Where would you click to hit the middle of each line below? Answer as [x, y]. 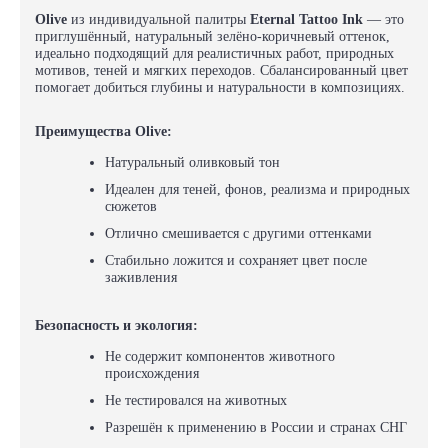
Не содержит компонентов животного [220, 356]
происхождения [152, 373]
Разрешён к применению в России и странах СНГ [256, 427]
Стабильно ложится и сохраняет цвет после [236, 260]
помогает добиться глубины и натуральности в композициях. [220, 87]
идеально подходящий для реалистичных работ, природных [214, 53]
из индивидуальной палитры [158, 19]
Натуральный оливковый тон [192, 162]
